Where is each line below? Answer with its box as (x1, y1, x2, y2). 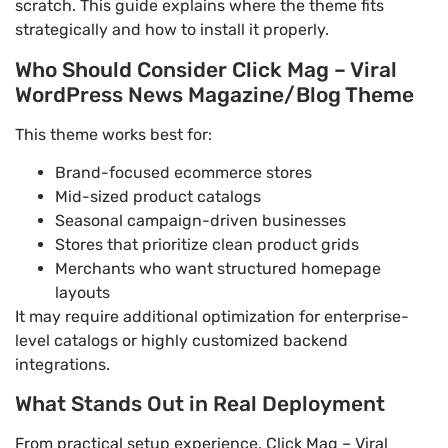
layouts (55, 283, 110, 303)
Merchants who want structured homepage (55, 259, 381, 279)
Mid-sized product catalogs (55, 187, 261, 207)
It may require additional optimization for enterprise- (15, 307, 409, 327)
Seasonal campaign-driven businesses (55, 211, 346, 231)
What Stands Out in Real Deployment (15, 391, 385, 417)
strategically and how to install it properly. (15, 20, 329, 40)
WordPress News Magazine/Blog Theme (15, 81, 414, 107)
